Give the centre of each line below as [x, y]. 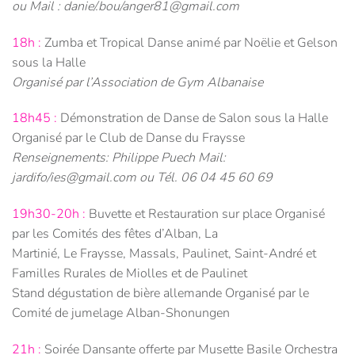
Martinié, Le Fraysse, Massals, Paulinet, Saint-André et [164, 254]
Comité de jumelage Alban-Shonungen [121, 313]
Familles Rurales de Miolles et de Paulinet [130, 274]
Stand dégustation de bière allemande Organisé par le [160, 294]
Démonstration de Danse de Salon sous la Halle [193, 118]
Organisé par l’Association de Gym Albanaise [137, 82]
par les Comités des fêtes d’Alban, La [115, 234]
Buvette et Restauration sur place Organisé [205, 214]
